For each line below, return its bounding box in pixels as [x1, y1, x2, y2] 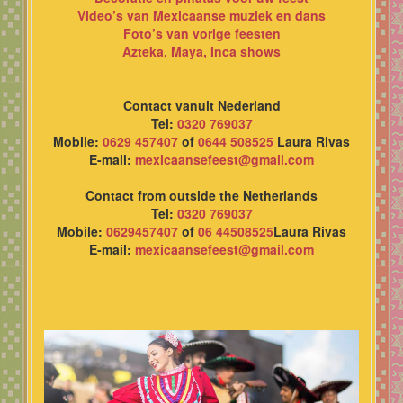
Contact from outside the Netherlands [85, 185, 318, 204]
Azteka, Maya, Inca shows [122, 41, 281, 60]
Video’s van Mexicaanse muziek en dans [77, 5, 326, 24]
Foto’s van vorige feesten [122, 23, 281, 42]
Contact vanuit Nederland [122, 95, 281, 114]
